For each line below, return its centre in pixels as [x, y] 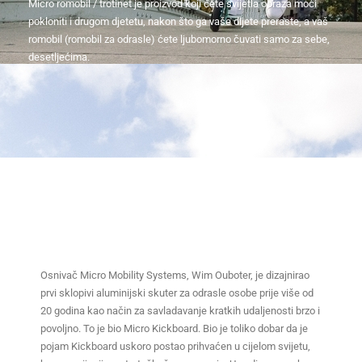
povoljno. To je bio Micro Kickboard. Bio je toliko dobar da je [174, 329]
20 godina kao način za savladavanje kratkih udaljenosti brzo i [180, 311]
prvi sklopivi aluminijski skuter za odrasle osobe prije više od [177, 293]
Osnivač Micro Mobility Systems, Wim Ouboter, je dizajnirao [175, 276]
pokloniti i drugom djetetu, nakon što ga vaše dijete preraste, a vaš [178, 21]
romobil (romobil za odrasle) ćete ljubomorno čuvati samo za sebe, [179, 39]
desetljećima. [59, 57]
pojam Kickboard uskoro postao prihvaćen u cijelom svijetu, [175, 347]
